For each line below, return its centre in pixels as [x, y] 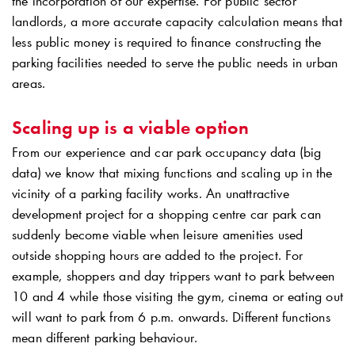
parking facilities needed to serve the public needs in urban [175, 62]
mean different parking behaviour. [105, 337]
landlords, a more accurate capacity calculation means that [177, 21]
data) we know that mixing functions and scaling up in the [172, 172]
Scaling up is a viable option [131, 127]
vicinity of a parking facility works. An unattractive [151, 193]
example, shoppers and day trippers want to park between [174, 275]
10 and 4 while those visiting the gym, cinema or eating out [177, 296]
